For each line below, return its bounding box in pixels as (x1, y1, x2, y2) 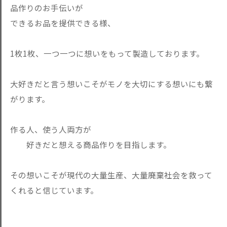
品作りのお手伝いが (10, 2, 83, 13)
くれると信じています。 (10, 184, 98, 196)
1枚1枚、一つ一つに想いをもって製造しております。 (10, 48, 204, 59)
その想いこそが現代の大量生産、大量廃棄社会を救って (10, 169, 212, 180)
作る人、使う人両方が (10, 124, 91, 135)
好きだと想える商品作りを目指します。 (10, 139, 171, 150)
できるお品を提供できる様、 (10, 17, 116, 28)
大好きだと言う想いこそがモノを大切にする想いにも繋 (10, 78, 213, 89)
